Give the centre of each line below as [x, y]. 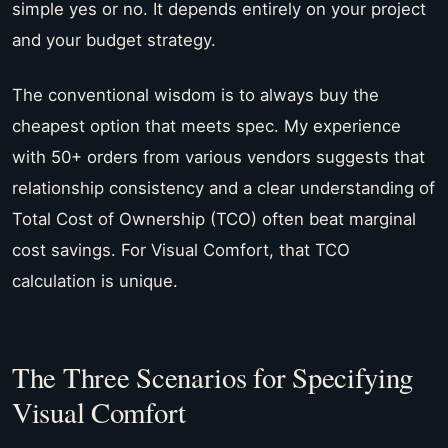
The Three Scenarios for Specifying [213, 377]
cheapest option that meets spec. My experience [206, 125]
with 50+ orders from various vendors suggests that [218, 156]
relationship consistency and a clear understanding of [223, 187]
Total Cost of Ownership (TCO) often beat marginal [214, 218]
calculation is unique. [95, 280]
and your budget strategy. [114, 40]
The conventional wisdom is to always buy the [195, 94]
